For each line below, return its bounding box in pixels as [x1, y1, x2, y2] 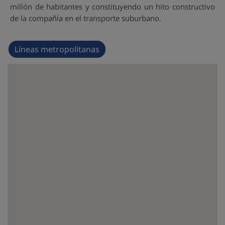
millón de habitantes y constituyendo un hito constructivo [10, 2, 215, 12]
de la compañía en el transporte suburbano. [10, 13, 161, 23]
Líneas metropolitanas [15, 44, 99, 55]
